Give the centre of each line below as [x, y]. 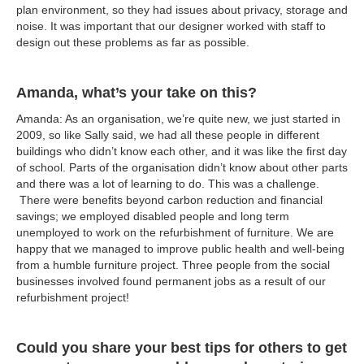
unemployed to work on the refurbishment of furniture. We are [175, 233]
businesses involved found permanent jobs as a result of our [171, 282]
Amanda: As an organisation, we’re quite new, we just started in [178, 119]
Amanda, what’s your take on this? [136, 93]
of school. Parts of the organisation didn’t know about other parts [182, 168]
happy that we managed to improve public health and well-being [180, 249]
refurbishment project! [73, 298]
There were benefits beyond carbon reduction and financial [169, 200]
